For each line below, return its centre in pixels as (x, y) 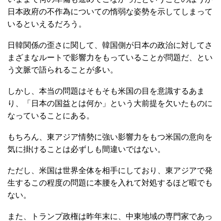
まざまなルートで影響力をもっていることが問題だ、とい (110, 57)
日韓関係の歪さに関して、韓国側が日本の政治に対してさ (110, 45)
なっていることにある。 (51, 116)
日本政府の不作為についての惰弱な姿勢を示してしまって (110, 12)
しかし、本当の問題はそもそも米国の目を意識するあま (106, 91)
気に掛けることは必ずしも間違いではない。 (86, 149)
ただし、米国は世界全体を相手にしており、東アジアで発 (110, 170)
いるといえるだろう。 (47, 24)
